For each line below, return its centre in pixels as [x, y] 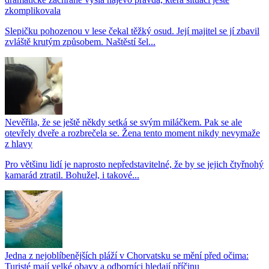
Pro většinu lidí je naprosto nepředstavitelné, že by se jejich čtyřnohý [134, 165]
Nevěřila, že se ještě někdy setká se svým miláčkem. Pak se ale [123, 122]
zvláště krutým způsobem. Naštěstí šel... [80, 42]
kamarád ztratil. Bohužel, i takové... [72, 175]
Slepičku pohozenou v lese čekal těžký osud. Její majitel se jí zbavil [132, 31]
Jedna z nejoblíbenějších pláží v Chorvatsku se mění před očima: [127, 256]
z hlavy [19, 144]
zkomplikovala [33, 11]
